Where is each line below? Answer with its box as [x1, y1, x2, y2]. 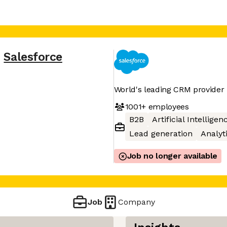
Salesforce [4, 50, 62, 64]
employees [145, 101, 189, 111]
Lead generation [129, 129, 193, 138]
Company [118, 197, 156, 207]
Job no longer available [127, 151, 218, 161]
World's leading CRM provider [113, 85, 224, 94]
